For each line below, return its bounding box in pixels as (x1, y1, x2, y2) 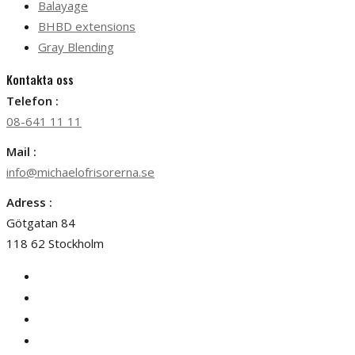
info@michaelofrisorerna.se (6, 163, 155, 180)
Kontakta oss (6, 70, 74, 88)
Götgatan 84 (6, 214, 75, 231)
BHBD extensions (38, 17, 136, 34)
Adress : (6, 193, 52, 210)
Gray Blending (38, 38, 114, 55)
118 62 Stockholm (6, 235, 104, 251)
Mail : (6, 143, 36, 159)
